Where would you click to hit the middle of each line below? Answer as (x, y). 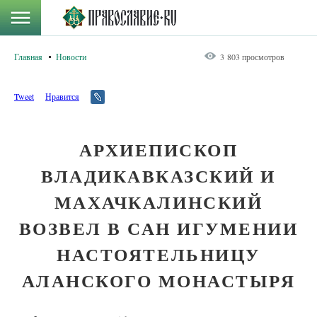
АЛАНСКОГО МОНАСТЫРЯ (158, 281)
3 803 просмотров (252, 57)
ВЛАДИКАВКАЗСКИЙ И (158, 176)
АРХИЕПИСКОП (158, 150)
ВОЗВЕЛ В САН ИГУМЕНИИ (158, 228)
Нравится (62, 96)
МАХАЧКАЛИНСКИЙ (158, 202)
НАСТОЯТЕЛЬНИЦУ (158, 254)
